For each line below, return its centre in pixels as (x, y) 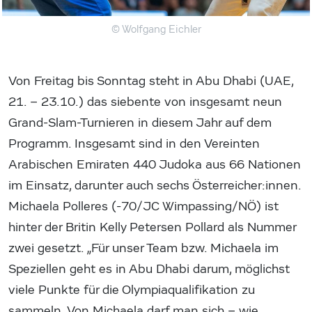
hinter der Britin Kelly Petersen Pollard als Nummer (152, 227)
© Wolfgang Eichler (156, 29)
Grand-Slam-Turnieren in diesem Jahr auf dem (140, 123)
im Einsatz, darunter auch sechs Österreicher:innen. (155, 185)
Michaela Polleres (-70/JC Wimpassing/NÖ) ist (143, 206)
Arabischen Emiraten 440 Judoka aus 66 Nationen (155, 164)
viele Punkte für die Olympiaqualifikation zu (132, 290)
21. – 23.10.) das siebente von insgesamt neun (145, 102)
